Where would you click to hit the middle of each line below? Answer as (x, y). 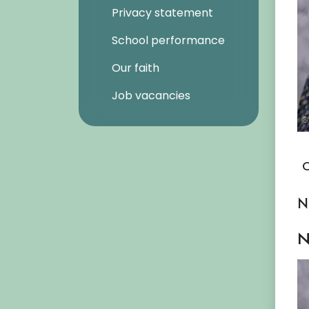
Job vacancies (151, 96)
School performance (168, 40)
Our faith (136, 68)
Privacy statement (162, 13)
